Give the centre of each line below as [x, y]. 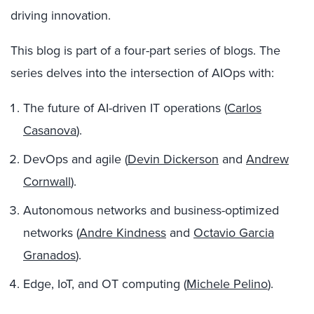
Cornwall [47, 182]
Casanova [50, 130]
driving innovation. [61, 15]
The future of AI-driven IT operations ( [125, 108]
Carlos [244, 108]
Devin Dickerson [173, 159]
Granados [49, 255]
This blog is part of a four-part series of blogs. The [145, 50]
